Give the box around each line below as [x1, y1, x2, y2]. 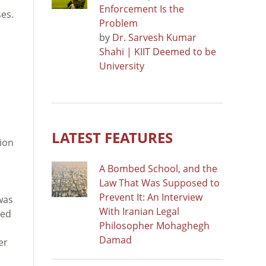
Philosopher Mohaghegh [99, 218, 210, 232]
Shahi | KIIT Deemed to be [99, 45, 216, 58]
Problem [99, 16, 138, 30]
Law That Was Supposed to [99, 176, 220, 189]
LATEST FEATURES [52, 127, 173, 147]
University [99, 59, 144, 72]
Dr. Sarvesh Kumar [112, 30, 197, 44]
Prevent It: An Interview [99, 190, 202, 204]
